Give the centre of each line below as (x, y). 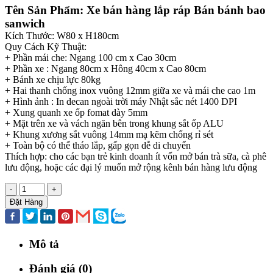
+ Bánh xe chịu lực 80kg (53, 79)
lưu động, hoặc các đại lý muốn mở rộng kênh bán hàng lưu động (131, 167)
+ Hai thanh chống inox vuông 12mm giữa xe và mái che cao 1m (130, 90)
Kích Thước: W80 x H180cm (62, 35)
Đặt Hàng (26, 202)
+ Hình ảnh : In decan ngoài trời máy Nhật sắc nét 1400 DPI (121, 101)
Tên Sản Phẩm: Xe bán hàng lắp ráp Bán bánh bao (135, 10)
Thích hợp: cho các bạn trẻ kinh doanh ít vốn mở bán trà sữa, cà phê (136, 156)
